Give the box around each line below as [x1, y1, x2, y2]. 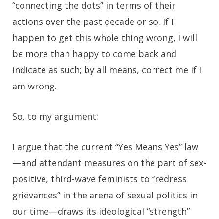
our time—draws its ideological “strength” [12, 205, 190, 217]
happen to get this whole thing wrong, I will [12, 31, 197, 44]
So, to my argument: [12, 110, 98, 122]
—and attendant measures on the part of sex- [12, 156, 206, 169]
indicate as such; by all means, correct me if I [12, 64, 201, 76]
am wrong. [12, 80, 57, 92]
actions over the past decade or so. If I [12, 15, 174, 27]
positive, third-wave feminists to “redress [12, 173, 187, 185]
